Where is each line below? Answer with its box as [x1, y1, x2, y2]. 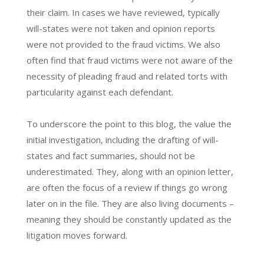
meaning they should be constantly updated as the [26, 213, 232, 225]
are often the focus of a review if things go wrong [26, 181, 227, 193]
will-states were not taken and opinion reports [26, 22, 215, 34]
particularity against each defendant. [26, 85, 173, 98]
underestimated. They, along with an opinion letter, [26, 165, 233, 177]
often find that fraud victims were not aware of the [26, 54, 233, 66]
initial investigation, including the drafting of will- [26, 133, 219, 146]
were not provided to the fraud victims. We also [26, 38, 220, 50]
